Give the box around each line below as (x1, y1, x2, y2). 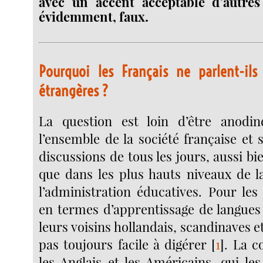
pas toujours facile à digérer (39, 235, 207, 253)
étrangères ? (39, 81, 109, 101)
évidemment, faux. (39, 7, 149, 25)
